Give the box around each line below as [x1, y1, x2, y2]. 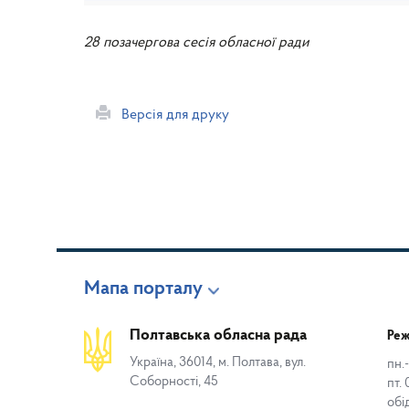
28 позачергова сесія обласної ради [84, 36, 309, 50]
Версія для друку [110, 108, 229, 122]
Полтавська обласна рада [130, 327, 307, 344]
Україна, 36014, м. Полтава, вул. [130, 356, 306, 370]
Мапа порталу [84, 278, 203, 299]
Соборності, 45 [130, 375, 218, 389]
